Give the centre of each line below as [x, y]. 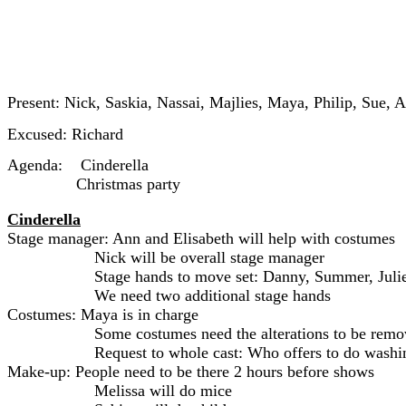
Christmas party [128, 184]
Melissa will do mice [163, 390]
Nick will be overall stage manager [209, 257]
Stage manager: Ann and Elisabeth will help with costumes [201, 238]
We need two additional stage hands [213, 295]
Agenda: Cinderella [78, 164]
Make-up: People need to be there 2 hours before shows [191, 371]
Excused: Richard [65, 134]
